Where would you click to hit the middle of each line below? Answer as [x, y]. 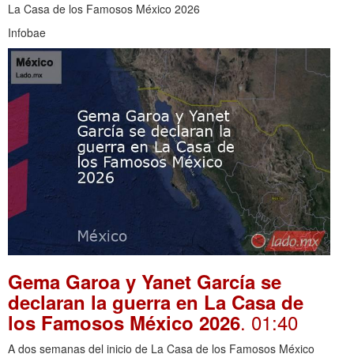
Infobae [27, 32]
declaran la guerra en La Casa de [156, 301]
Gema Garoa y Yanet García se [145, 281]
